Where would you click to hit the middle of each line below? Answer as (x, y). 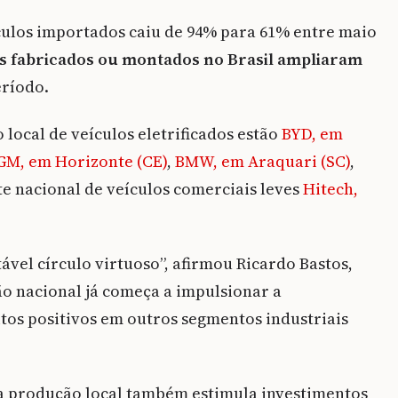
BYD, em (312, 134)
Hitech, (330, 189)
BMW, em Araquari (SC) (263, 162)
